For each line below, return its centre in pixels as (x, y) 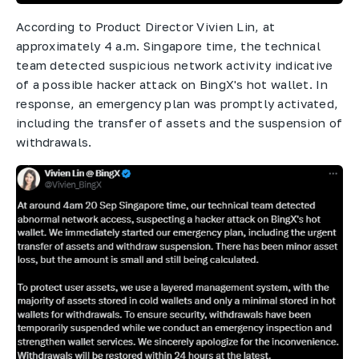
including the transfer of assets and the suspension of (179, 123)
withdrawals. (54, 142)
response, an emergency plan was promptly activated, (177, 104)
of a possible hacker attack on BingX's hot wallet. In (172, 85)
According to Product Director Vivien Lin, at (146, 27)
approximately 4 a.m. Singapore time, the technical (168, 46)
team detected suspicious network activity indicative (175, 65)
